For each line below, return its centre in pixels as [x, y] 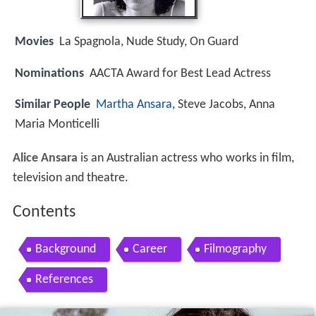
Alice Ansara [45, 159]
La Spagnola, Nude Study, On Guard [149, 42]
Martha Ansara [134, 104]
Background [65, 250]
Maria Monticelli [57, 124]
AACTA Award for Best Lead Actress [180, 73]
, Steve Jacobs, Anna [224, 104]
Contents [44, 213]
